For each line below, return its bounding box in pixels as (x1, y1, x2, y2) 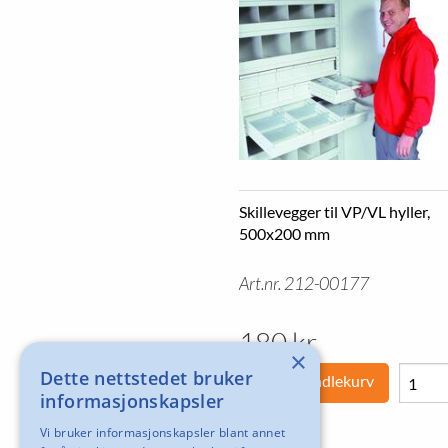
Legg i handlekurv (254, 371, 374, 390)
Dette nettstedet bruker (40, 366, 254, 390)
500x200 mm (239, 224, 330, 243)
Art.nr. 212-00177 (239, 273, 369, 294)
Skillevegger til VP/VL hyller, (239, 202, 430, 221)
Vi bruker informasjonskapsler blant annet (40, 424, 286, 441)
